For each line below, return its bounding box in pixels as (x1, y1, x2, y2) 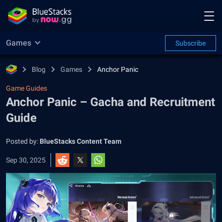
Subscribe (175, 39, 206, 47)
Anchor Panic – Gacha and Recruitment (6, 95, 215, 109)
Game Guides (6, 84, 47, 92)
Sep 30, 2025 (6, 156, 46, 164)
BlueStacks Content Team (40, 137, 121, 145)
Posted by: (6, 137, 40, 145)
